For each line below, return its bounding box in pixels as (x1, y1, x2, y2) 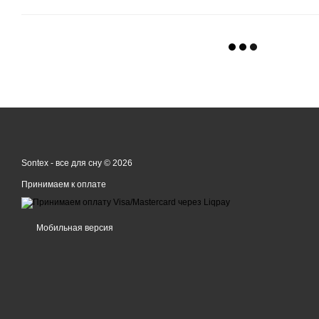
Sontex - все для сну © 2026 (21, 158, 132, 169)
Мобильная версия (34, 223, 113, 234)
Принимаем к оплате (21, 179, 106, 190)
